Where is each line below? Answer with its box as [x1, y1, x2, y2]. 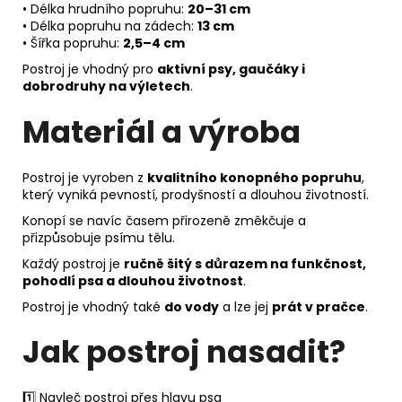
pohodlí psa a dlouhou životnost [22, 271, 243, 290]
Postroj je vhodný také [22, 297, 164, 316]
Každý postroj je [22, 254, 124, 273]
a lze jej [219, 297, 272, 316]
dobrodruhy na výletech [22, 77, 190, 96]
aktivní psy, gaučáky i [157, 60, 305, 79]
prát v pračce [272, 297, 365, 316]
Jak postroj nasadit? [22, 330, 345, 374]
